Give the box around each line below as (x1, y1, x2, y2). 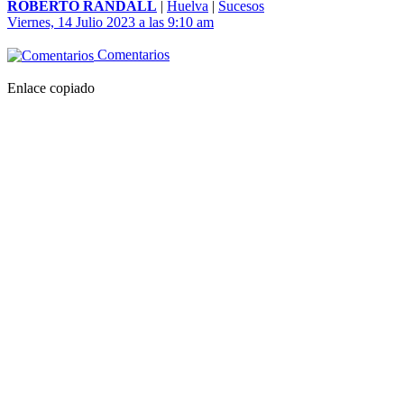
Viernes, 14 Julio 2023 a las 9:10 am (7, 14, 214, 31)
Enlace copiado (7, 80, 95, 96)
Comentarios (94, 47, 170, 63)
